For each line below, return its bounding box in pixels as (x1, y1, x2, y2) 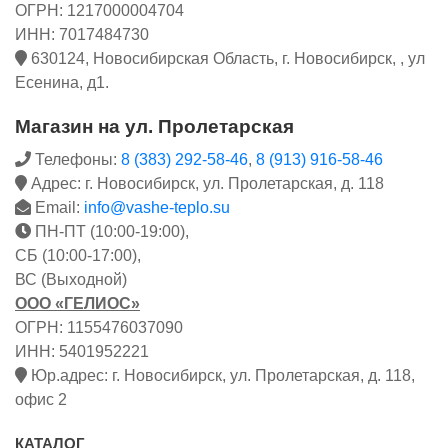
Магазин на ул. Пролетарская (15, 116, 294, 138)
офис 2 (15, 391, 67, 409)
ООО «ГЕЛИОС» (15, 295, 140, 313)
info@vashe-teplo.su (84, 199, 230, 217)
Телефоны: (31, 151, 121, 169)
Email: (31, 199, 84, 217)
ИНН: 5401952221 (15, 343, 149, 361)
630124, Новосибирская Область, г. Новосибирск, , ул (27, 50, 425, 68)
